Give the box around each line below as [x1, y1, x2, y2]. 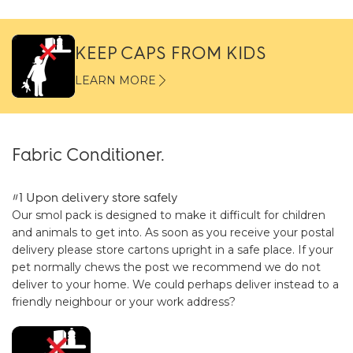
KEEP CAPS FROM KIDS [75, 43, 266, 64]
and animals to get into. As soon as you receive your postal [12, 225, 334, 240]
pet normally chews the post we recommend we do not [12, 260, 321, 274]
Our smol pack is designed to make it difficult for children [12, 208, 325, 222]
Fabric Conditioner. [12, 144, 165, 165]
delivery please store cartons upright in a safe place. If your [12, 243, 333, 257]
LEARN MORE [75, 73, 156, 87]
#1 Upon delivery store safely [12, 190, 177, 205]
